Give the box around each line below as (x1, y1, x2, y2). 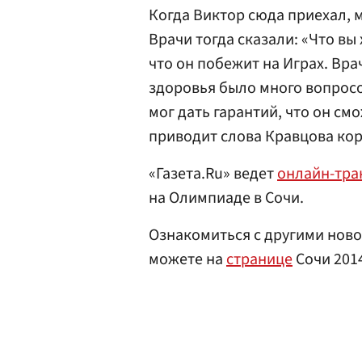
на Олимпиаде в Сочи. (149, 187, 304, 209)
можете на (149, 248, 226, 271)
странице (226, 248, 293, 271)
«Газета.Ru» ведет (149, 162, 277, 185)
